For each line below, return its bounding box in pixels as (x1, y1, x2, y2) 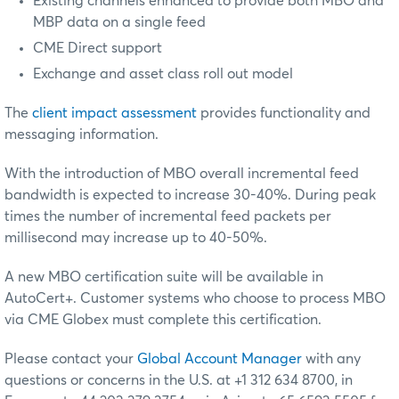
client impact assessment (32, 106, 197, 121)
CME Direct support (33, 41, 162, 56)
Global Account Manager (137, 352, 302, 367)
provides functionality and (197, 106, 370, 121)
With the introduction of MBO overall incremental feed (4, 167, 359, 182)
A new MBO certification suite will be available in (4, 270, 323, 285)
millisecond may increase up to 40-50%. (4, 231, 267, 246)
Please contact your (4, 352, 137, 367)
